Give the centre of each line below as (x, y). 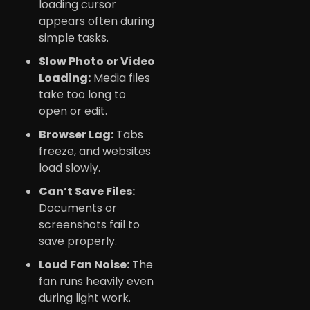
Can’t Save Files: (87, 191)
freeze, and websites (95, 151)
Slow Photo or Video (97, 61)
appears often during (97, 21)
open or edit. (73, 111)
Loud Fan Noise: (84, 264)
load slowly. (70, 167)
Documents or (78, 208)
